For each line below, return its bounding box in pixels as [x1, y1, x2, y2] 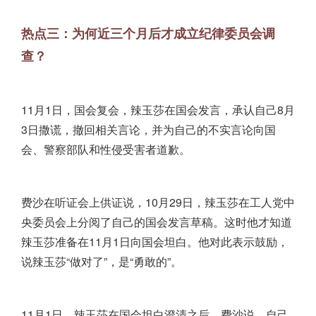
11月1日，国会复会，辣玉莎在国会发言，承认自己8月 [21, 102, 295, 119]
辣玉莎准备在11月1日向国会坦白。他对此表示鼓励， [21, 233, 288, 250]
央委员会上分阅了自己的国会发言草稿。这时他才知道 [21, 214, 292, 231]
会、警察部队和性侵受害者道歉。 [21, 141, 190, 158]
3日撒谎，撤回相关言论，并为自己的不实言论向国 [21, 121, 276, 138]
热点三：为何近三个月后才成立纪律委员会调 [21, 24, 275, 43]
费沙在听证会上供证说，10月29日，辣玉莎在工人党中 [21, 194, 295, 211]
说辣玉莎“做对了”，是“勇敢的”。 [21, 253, 182, 270]
